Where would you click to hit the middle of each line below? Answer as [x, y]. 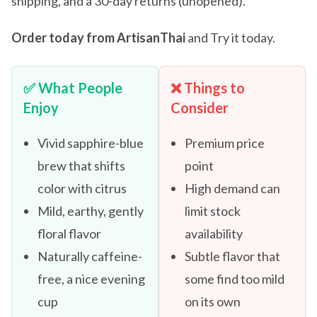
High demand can [232, 189]
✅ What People [73, 88]
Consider [200, 108]
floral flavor [69, 234]
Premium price [225, 143]
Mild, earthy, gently [91, 211]
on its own [213, 302]
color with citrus [82, 189]
